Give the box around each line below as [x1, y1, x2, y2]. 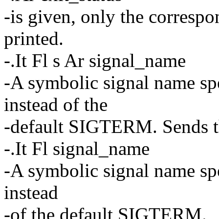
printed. [4, 27, 64, 49]
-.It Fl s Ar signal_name [4, 49, 186, 71]
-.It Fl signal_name [4, 137, 150, 159]
